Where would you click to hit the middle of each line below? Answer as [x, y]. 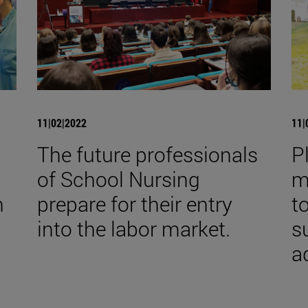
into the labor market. [133, 228]
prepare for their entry [134, 203]
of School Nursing [118, 179]
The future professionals [147, 154]
